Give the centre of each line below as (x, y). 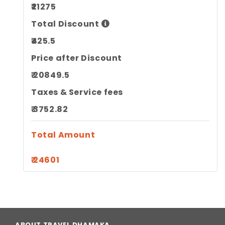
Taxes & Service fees (77, 92)
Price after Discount (77, 58)
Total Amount (63, 135)
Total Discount (65, 24)
